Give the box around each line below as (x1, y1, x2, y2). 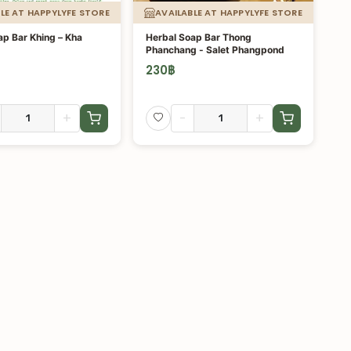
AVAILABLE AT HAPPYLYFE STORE (155, 5, 302, 19)
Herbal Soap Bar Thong (146, 31, 251, 43)
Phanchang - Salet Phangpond (146, 44, 284, 56)
